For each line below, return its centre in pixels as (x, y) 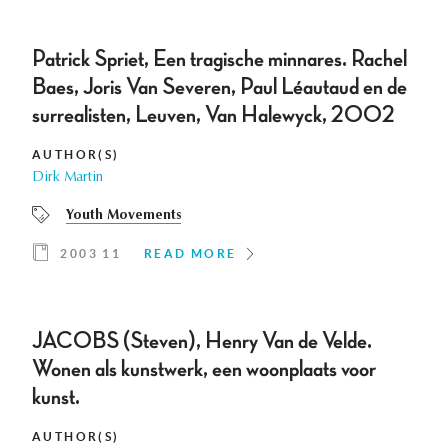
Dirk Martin (67, 178)
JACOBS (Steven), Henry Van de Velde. (202, 341)
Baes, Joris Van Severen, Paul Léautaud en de (219, 87)
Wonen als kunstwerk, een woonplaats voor (204, 369)
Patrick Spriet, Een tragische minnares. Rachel (219, 59)
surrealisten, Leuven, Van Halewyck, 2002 (213, 115)
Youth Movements (123, 216)
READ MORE (190, 254)
